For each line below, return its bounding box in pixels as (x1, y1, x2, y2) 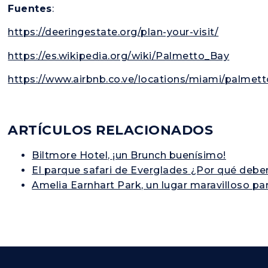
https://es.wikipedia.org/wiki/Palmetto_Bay (8, 50, 230, 62)
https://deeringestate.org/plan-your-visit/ (8, 26, 219, 38)
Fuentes (8, 2, 52, 14)
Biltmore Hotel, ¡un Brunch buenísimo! (32, 150, 226, 162)
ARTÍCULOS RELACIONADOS (8, 122, 214, 139)
